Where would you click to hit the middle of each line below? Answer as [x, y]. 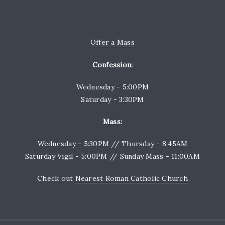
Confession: [113, 65]
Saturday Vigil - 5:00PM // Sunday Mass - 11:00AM [112, 156]
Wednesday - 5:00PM [113, 87]
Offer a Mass [112, 42]
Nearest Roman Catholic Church [131, 179]
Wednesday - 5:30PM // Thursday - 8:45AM [113, 144]
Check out [56, 179]
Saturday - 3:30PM [113, 99]
